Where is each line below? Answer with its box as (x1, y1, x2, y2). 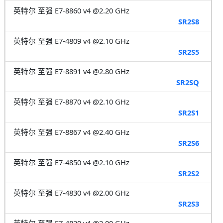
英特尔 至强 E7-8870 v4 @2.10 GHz (13, 96, 129, 107)
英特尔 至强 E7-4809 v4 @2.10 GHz (13, 35, 129, 46)
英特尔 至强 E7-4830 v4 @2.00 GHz (13, 187, 129, 198)
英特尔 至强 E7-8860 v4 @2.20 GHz (13, 5, 129, 15)
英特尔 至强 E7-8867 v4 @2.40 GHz (13, 126, 129, 137)
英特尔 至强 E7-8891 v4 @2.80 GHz (13, 66, 129, 76)
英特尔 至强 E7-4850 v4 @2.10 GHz (13, 157, 129, 167)
